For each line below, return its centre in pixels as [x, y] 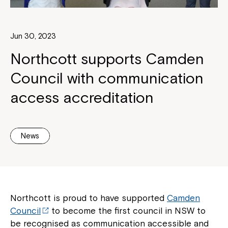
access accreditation [82, 98]
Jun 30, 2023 [33, 36]
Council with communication [107, 78]
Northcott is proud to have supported [89, 198]
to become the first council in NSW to [127, 211]
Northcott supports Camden [107, 59]
